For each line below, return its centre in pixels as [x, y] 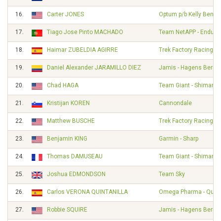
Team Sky [172, 174]
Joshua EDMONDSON [76, 174]
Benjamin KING [67, 139]
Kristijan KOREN [68, 103]
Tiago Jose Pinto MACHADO [85, 32]
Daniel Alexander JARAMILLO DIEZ [94, 68]
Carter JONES [65, 14]
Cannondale [175, 103]
